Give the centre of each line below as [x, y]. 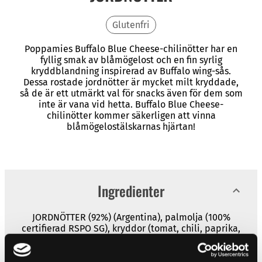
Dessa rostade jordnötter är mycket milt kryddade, [131, 82]
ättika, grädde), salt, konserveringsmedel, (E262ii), [131, 250]
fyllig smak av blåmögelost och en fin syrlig [131, 60]
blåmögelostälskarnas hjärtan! [131, 126]
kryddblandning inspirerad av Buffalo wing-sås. [131, 71]
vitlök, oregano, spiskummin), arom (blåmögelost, [131, 239]
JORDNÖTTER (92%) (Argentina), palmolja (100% [131, 217]
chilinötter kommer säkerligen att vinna [131, 115]
